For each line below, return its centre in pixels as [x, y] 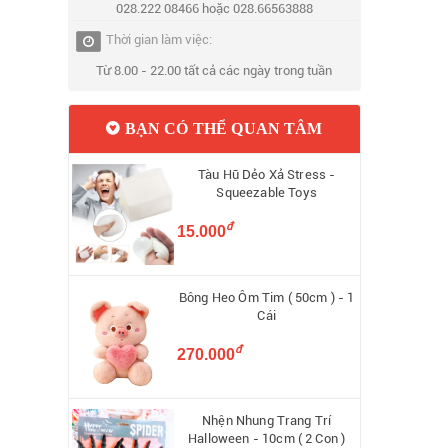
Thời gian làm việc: [159, 40]
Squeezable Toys [266, 193]
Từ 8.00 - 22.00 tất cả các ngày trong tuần [214, 71]
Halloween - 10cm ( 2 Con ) [267, 438]
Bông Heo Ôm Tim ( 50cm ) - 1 [266, 298]
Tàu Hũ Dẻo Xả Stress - [266, 175]
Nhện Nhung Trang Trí [267, 420]
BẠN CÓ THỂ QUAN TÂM [221, 128]
